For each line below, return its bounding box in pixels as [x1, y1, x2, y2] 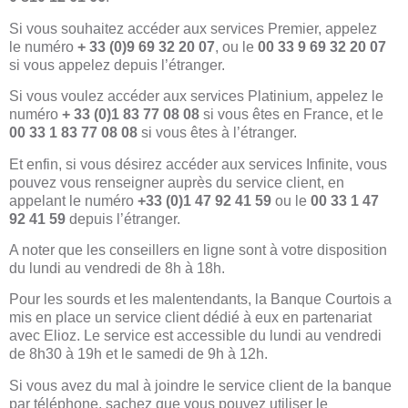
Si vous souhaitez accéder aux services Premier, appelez [9, 20, 377, 36]
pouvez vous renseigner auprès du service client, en [9, 174, 344, 190]
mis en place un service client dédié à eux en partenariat [9, 310, 372, 326]
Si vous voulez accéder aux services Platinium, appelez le [9, 88, 383, 105]
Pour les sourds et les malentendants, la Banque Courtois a [9, 291, 392, 308]
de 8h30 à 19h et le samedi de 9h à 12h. [9, 346, 268, 362]
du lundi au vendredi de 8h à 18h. [9, 260, 225, 276]
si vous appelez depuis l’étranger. [9, 56, 229, 73]
